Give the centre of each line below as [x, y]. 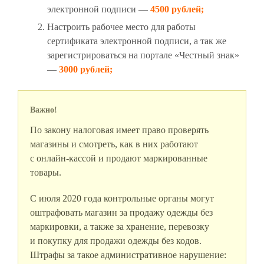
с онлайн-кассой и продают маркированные [119, 159]
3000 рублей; [86, 70]
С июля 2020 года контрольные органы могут [122, 199]
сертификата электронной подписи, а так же [137, 41]
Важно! [44, 110]
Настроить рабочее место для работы [121, 27]
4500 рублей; [177, 9]
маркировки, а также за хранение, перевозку [120, 227]
